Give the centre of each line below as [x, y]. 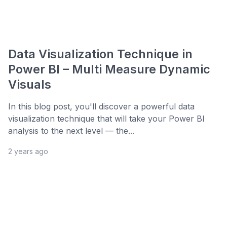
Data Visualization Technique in [100, 54]
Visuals [30, 85]
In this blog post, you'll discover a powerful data [101, 107]
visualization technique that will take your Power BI [106, 119]
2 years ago [28, 152]
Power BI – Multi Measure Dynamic [109, 69]
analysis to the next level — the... [71, 131]
